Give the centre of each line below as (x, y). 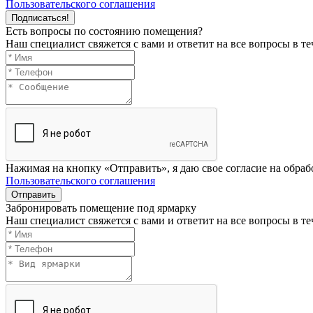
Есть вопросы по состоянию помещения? (104, 31)
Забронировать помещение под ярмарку (101, 208)
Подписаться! (40, 17)
